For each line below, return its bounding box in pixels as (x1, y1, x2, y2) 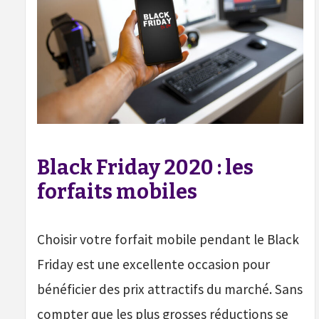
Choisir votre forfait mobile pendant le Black (37, 231, 299, 249)
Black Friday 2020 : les (37, 155, 253, 181)
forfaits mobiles (37, 179, 197, 205)
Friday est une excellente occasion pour (37, 256, 270, 273)
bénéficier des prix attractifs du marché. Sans (37, 281, 303, 298)
